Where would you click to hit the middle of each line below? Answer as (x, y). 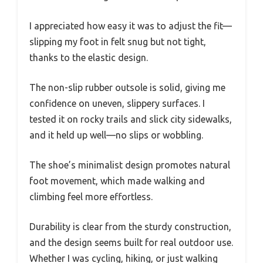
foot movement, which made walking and (117, 181)
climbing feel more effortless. (91, 197)
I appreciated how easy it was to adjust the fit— (131, 26)
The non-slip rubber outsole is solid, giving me (127, 88)
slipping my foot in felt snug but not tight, (118, 42)
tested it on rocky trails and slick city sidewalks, (131, 119)
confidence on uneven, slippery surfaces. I (117, 104)
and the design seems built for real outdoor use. (131, 243)
